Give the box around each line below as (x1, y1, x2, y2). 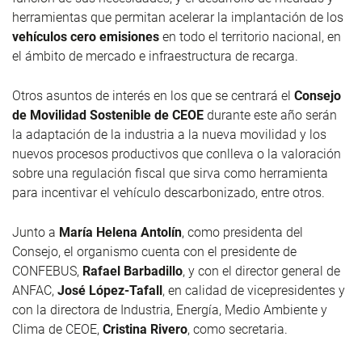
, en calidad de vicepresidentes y (162, 282, 345, 298)
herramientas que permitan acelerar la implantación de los (12, 9, 343, 25)
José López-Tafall (57, 282, 162, 298)
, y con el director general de (183, 263, 340, 279)
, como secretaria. (187, 321, 291, 337)
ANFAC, (12, 282, 57, 298)
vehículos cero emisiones (12, 28, 159, 44)
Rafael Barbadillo (82, 263, 183, 279)
